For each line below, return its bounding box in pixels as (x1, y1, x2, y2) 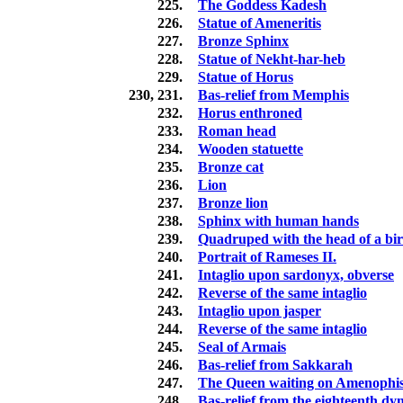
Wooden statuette (198, 141, 303, 157)
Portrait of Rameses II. (198, 249, 336, 265)
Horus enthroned (198, 105, 302, 121)
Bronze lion (198, 195, 268, 211)
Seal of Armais (198, 339, 286, 355)
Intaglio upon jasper (198, 303, 321, 319)
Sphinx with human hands (198, 213, 359, 229)
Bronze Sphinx (198, 33, 289, 49)
